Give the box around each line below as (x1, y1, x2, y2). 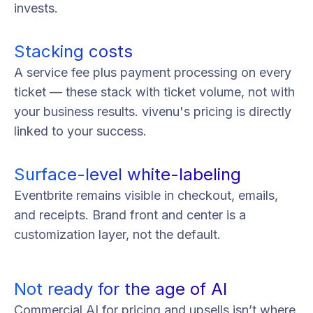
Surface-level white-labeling (14, 163, 241, 184)
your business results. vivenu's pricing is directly (14, 103, 291, 119)
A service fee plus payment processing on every (14, 64, 291, 80)
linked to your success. (14, 123, 147, 138)
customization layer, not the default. (14, 226, 221, 242)
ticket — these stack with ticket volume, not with (14, 84, 295, 99)
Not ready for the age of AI (14, 278, 227, 299)
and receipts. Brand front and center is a (14, 207, 246, 222)
